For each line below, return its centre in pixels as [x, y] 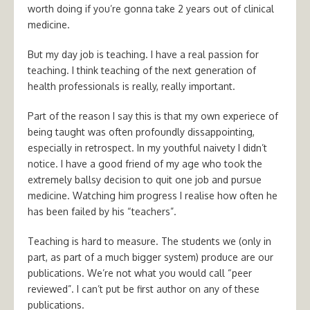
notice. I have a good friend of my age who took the [145, 164]
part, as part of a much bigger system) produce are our [151, 257]
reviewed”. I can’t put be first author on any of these [144, 289]
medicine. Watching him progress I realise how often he [153, 195]
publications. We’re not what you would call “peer [140, 273]
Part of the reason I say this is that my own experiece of [153, 116]
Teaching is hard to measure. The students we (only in [149, 241]
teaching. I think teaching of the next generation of [142, 70]
